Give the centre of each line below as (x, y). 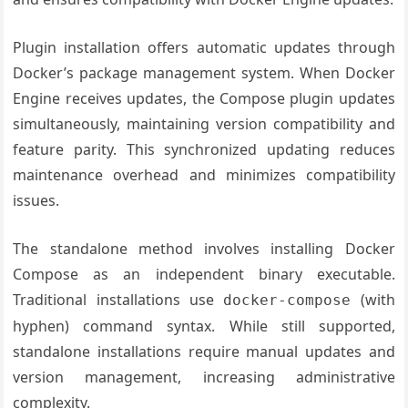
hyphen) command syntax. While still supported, (204, 326)
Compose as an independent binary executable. (204, 274)
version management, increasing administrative (204, 377)
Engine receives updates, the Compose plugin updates (204, 98)
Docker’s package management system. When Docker (204, 73)
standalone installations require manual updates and (204, 352)
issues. (36, 200)
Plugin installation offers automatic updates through (204, 47)
